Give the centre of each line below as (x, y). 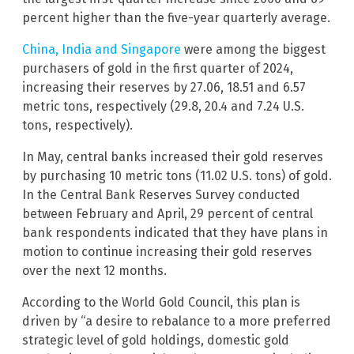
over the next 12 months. (94, 271)
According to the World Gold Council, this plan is (161, 303)
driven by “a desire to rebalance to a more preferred (177, 322)
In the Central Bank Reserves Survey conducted (161, 195)
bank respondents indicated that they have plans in (175, 233)
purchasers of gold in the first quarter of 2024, (158, 69)
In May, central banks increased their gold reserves (173, 157)
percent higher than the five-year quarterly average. (176, 18)
